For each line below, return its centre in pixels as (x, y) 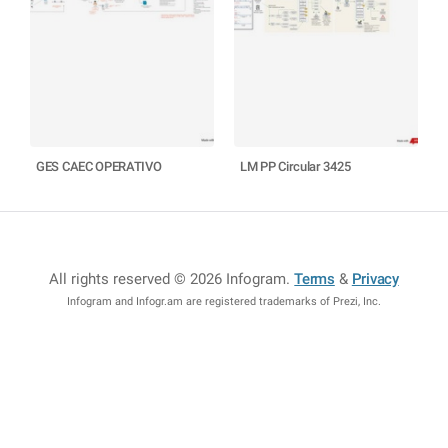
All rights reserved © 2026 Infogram (168, 279)
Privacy (375, 279)
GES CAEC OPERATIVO (99, 166)
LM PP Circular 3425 (295, 166)
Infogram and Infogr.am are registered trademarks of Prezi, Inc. (224, 301)
